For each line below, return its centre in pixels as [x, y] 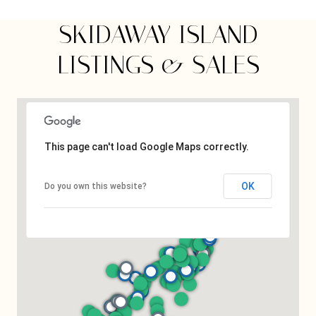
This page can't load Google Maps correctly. [146, 147]
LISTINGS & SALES [158, 65]
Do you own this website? [95, 186]
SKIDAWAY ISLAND [158, 35]
